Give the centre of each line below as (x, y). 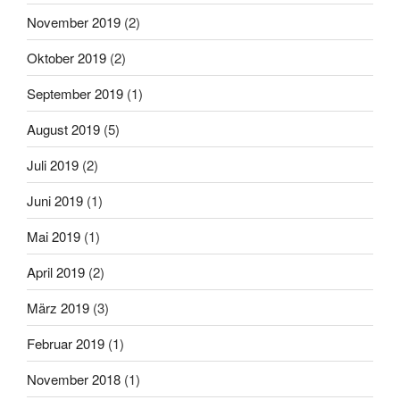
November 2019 (74, 21)
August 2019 (63, 129)
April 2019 (56, 271)
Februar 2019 (66, 343)
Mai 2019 (54, 236)
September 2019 (75, 93)
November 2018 (74, 379)
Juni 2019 (55, 200)
